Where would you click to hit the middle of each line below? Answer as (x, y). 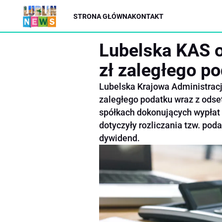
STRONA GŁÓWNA (103, 16)
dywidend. (119, 138)
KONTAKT (148, 16)
